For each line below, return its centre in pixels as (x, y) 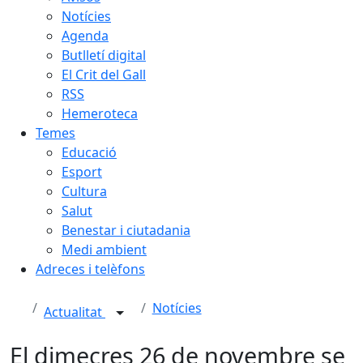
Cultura (84, 191)
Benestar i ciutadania (126, 230)
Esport (82, 172)
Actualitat (75, 312)
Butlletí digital (104, 55)
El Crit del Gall (104, 75)
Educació (89, 152)
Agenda (85, 36)
